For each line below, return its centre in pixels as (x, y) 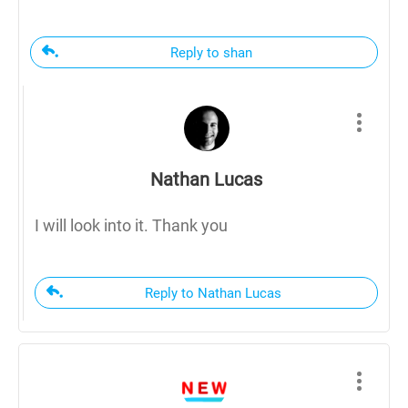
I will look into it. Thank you (131, 225)
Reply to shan (211, 52)
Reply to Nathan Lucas (213, 293)
